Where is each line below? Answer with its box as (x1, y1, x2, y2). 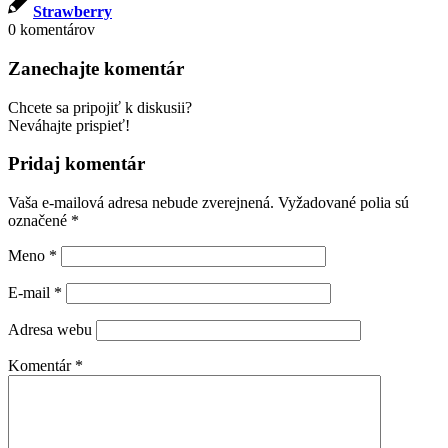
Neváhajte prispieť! (8, 116, 130, 134)
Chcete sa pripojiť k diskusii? (8, 98, 192, 116)
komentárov (20, 21, 95, 39)
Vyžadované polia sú (278, 194, 409, 212)
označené (8, 212, 71, 230)
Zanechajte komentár (8, 57, 184, 79)
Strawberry (33, 3, 112, 21)
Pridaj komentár (8, 153, 145, 175)
